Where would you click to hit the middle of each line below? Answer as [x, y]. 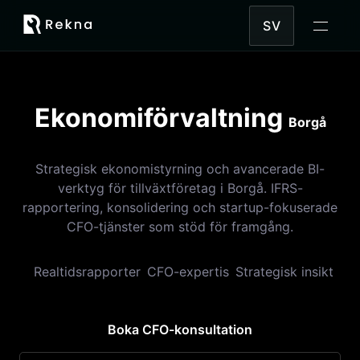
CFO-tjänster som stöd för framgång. [180, 227]
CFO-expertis [188, 272]
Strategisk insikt [284, 272]
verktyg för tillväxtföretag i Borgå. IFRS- [180, 188]
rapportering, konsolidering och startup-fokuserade [180, 207]
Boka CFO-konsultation [180, 329]
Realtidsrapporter [87, 272]
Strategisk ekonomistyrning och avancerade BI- [180, 169]
